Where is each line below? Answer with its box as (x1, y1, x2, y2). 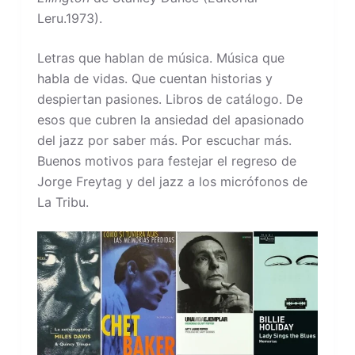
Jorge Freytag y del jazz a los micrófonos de (36, 173, 307, 189)
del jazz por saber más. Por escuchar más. (36, 132, 292, 148)
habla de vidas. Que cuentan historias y (36, 70, 273, 86)
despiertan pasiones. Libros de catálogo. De (36, 90, 303, 107)
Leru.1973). (36, 10, 102, 26)
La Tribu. (36, 193, 89, 210)
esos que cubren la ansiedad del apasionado (36, 111, 304, 128)
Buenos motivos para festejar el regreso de (36, 152, 296, 169)
